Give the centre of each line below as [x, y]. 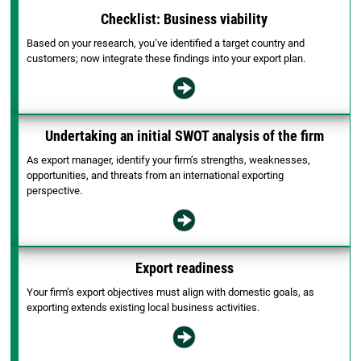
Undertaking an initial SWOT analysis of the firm [184, 136]
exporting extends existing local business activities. [143, 308]
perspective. [55, 191]
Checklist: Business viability [184, 19]
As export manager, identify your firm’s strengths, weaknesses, [169, 160]
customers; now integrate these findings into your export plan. [166, 59]
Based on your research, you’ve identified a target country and [166, 44]
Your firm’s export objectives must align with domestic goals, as [171, 293]
